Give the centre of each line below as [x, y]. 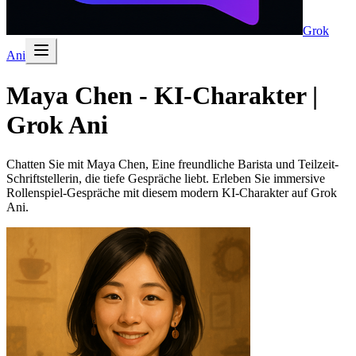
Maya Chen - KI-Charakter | [162, 96]
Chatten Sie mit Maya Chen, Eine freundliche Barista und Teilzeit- [172, 164]
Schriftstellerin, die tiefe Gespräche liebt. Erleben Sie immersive [166, 178]
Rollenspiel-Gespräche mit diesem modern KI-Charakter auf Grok [172, 192]
